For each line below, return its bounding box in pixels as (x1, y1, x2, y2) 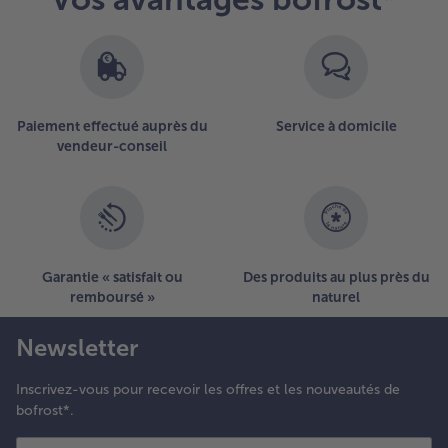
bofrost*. (16, 401, 74, 419)
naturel (312, 288, 360, 306)
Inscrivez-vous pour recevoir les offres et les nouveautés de (16, 380, 400, 398)
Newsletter (16, 332, 138, 362)
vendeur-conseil (57, 137, 167, 155)
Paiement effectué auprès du (16, 117, 208, 135)
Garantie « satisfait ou (41, 268, 183, 286)
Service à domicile (275, 117, 397, 135)
